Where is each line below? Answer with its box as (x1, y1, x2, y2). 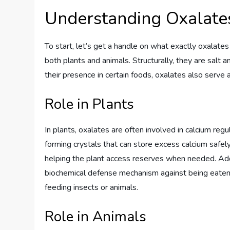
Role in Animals (45, 206, 147, 226)
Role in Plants (45, 94, 135, 114)
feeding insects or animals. (45, 181, 139, 193)
